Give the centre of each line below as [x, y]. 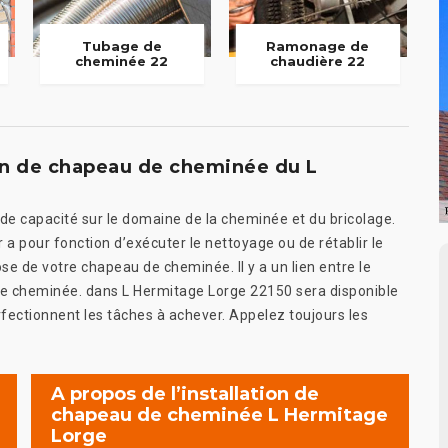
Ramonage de [318, 46]
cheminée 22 [122, 61]
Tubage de [121, 46]
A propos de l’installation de [185, 393]
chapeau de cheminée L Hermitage [219, 414]
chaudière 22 [318, 61]
